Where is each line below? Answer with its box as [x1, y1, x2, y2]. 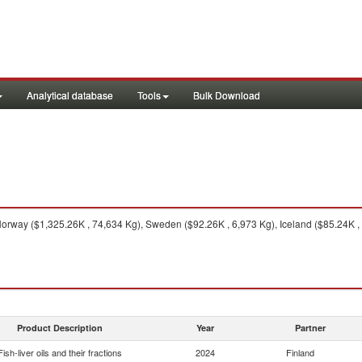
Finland [286, 346, 314, 359]
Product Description [17, 322, 103, 334]
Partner [295, 322, 326, 334]
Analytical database [27, 88, 113, 102]
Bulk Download [193, 88, 260, 102]
